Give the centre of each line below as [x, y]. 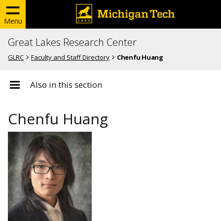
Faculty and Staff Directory [71, 57]
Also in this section [66, 84]
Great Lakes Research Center [72, 42]
